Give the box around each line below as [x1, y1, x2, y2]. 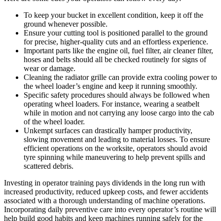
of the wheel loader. [24, 117, 87, 126]
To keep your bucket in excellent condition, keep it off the [24, 10, 203, 19]
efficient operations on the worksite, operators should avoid [24, 144, 207, 152]
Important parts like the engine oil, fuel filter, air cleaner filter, [24, 46, 213, 55]
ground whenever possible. [24, 19, 108, 28]
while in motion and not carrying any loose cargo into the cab [24, 108, 214, 117]
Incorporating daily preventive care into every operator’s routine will [4, 205, 216, 214]
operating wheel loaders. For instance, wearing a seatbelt [24, 99, 199, 108]
